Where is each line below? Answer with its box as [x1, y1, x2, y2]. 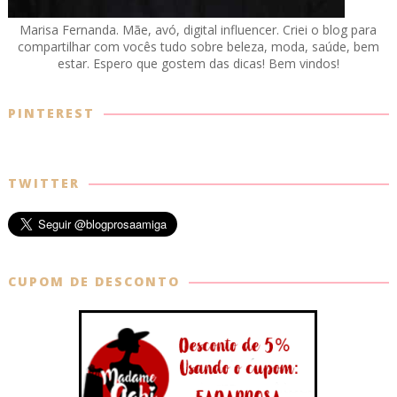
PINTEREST [7, 105, 95, 122]
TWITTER [7, 175, 80, 192]
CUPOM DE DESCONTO [7, 273, 180, 291]
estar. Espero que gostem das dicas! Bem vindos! [57, 55, 339, 73]
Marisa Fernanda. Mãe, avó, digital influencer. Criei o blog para [19, 21, 378, 39]
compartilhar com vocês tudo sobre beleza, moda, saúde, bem [17, 38, 379, 56]
